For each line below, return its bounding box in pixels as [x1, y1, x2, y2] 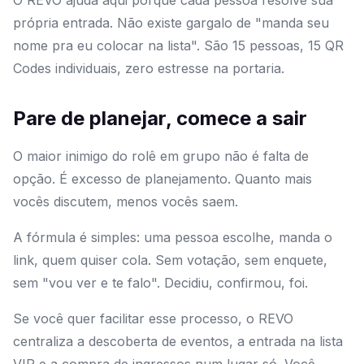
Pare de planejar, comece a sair [13, 106, 307, 131]
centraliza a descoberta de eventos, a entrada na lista [13, 333, 343, 350]
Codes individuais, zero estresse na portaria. [13, 60, 284, 77]
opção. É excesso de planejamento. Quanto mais [13, 171, 312, 188]
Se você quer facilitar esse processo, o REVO [13, 310, 293, 327]
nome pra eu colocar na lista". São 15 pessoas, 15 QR [13, 37, 344, 54]
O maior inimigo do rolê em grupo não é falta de [13, 148, 309, 165]
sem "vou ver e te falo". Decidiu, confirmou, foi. [13, 275, 308, 292]
